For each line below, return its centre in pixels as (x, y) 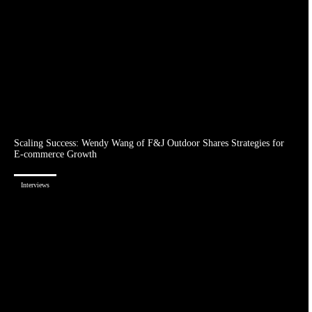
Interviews (35, 185)
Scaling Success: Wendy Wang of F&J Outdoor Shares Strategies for (149, 143)
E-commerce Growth (55, 154)
